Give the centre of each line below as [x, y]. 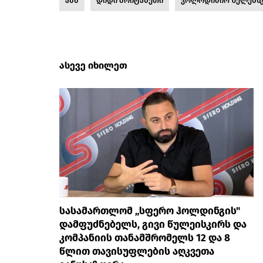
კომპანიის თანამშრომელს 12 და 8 [145, 238]
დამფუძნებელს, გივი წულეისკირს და [153, 224]
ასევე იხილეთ [93, 65]
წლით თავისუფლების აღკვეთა [137, 251]
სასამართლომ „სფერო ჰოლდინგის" [150, 211]
